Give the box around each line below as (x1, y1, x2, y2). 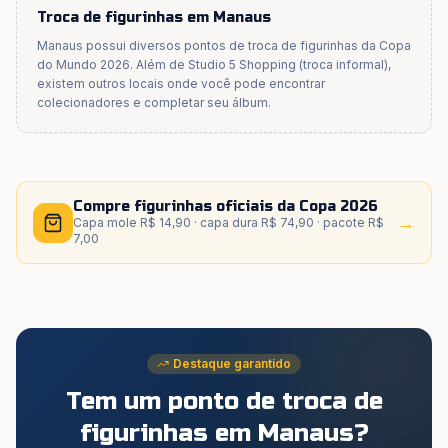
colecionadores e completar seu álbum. (37, 95, 271, 110)
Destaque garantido (173, 356, 291, 371)
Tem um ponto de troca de (65, 387, 383, 416)
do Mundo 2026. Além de (37, 57, 188, 72)
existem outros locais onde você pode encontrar (37, 76, 325, 91)
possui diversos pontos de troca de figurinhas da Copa (83, 38, 411, 53)
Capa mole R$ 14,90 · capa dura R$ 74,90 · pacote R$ (73, 215, 384, 230)
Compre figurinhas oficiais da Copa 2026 (73, 198, 378, 215)
